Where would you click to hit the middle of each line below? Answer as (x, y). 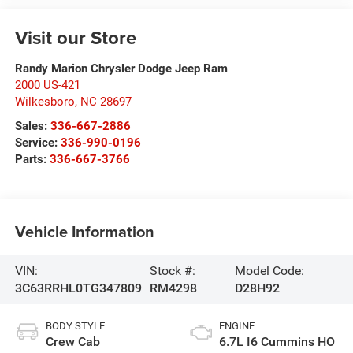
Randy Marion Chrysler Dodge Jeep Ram (121, 69)
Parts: (32, 160)
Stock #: (172, 270)
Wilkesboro (45, 102)
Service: (37, 143)
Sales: (32, 126)
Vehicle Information (84, 231)
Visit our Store (75, 38)
